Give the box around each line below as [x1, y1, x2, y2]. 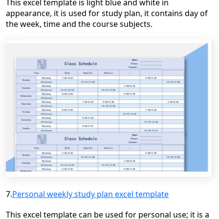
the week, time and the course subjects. [6, 18, 153, 29]
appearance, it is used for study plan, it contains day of [6, 7, 208, 19]
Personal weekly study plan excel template [12, 188, 169, 199]
